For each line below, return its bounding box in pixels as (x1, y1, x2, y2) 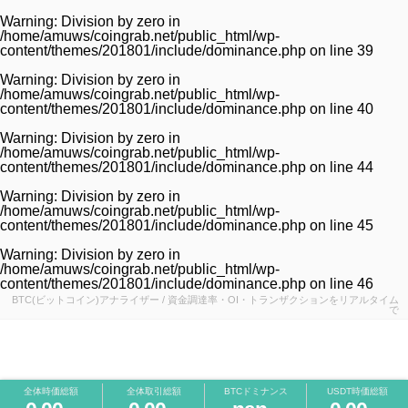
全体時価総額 (24, 386, 78, 396)
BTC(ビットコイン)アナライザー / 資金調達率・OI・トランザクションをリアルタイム (12, 294, 399, 305)
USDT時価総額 (327, 386, 388, 396)
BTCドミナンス (223, 386, 288, 396)
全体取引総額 (126, 386, 181, 396)
